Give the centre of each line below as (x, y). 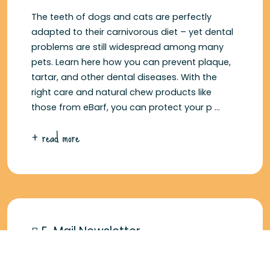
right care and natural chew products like (121, 93)
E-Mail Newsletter (89, 231)
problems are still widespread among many (127, 47)
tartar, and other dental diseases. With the (124, 77)
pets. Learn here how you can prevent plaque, (131, 62)
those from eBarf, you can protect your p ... (126, 108)
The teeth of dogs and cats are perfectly (121, 17)
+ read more (55, 138)
